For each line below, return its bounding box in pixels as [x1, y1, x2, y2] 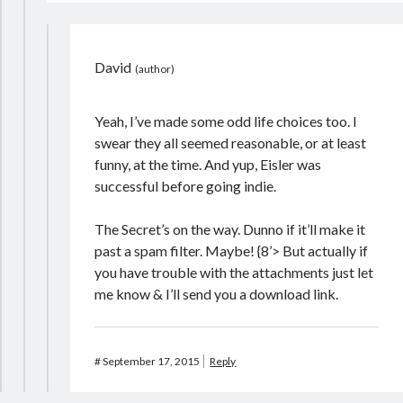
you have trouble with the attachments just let [94, 264, 374, 281]
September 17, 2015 [103, 354, 201, 368]
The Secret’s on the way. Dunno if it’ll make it [94, 220, 366, 237]
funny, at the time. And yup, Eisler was [94, 156, 322, 173]
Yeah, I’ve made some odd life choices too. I [94, 112, 358, 130]
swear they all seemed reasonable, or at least [94, 134, 367, 151]
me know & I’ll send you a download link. [94, 285, 339, 302]
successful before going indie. [94, 177, 277, 194]
